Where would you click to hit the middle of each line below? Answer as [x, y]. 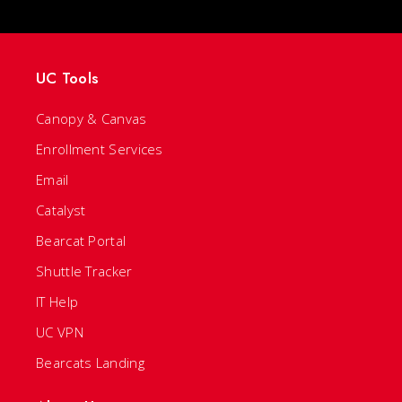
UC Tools [67, 78]
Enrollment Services [100, 149]
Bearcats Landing [90, 363]
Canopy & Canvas [92, 118]
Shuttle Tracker [84, 271]
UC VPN [60, 332]
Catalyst [61, 210]
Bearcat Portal [81, 240]
